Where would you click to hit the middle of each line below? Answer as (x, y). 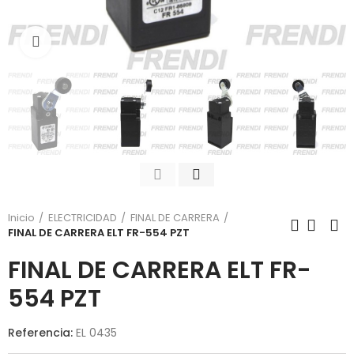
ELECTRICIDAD (83, 218)
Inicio (21, 218)
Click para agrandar (109, 42)
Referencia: (42, 333)
